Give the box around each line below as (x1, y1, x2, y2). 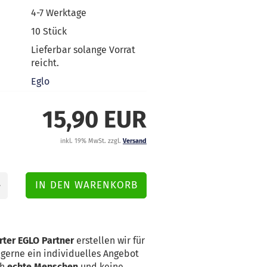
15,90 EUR (42, 105, 147, 134)
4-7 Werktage (31, 7, 87, 18)
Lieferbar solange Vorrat (31, 44, 136, 55)
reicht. (31, 57, 60, 69)
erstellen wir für (74, 235, 145, 246)
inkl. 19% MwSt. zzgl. (60, 137, 123, 145)
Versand (123, 137, 147, 145)
